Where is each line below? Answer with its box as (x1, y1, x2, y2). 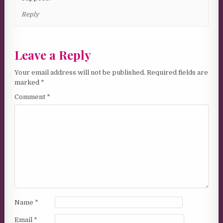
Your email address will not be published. (14, 69, 146, 77)
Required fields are (147, 69, 209, 77)
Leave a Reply (14, 46, 92, 63)
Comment (14, 93, 47, 101)
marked (14, 79, 41, 87)
